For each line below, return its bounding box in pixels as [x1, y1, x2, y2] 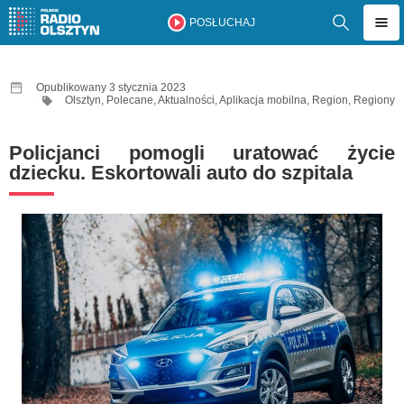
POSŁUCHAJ [188, 16, 255, 29]
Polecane [106, 94, 153, 106]
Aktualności [158, 94, 215, 106]
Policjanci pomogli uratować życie [9, 142, 395, 164]
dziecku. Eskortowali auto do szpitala [9, 161, 353, 184]
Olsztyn [65, 94, 101, 106]
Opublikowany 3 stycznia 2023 [36, 81, 186, 94]
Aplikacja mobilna [219, 94, 307, 106]
